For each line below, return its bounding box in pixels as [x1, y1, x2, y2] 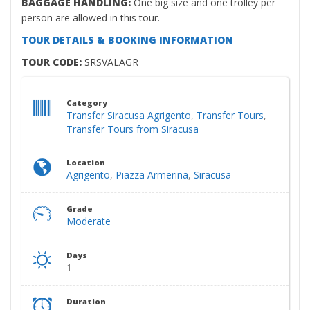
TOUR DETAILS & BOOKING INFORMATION [21, 33, 233, 46]
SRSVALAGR [84, 55, 138, 69]
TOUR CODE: [21, 55, 84, 69]
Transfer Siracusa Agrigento [66, 109, 191, 122]
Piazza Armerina [116, 168, 188, 181]
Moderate [66, 215, 111, 228]
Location [66, 157, 105, 167]
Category [66, 98, 107, 108]
